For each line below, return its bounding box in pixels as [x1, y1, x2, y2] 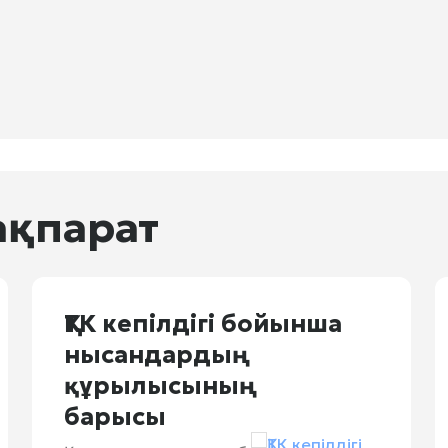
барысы [63, 402, 166, 432]
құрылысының [63, 371, 257, 401]
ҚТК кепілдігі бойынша [63, 309, 342, 339]
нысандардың [63, 340, 250, 370]
